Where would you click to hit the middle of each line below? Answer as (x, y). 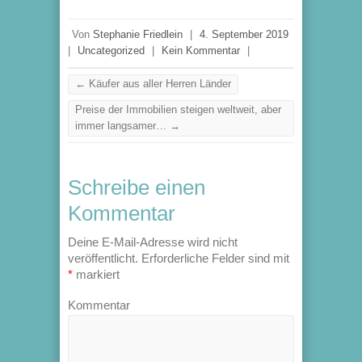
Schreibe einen (137, 187)
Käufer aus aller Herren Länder (158, 84)
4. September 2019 (244, 34)
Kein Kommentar (201, 51)
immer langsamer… (122, 126)
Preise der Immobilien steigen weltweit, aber (178, 109)
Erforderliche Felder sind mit (214, 258)
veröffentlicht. (103, 258)
